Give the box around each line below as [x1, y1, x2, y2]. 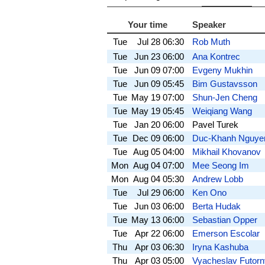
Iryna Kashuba [192, 241, 248, 252]
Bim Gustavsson [192, 78, 257, 89]
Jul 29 [137, 187, 160, 198]
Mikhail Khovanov [192, 146, 261, 157]
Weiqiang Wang [192, 105, 252, 116]
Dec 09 [132, 132, 160, 143]
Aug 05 [132, 146, 160, 157]
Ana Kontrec [192, 51, 240, 62]
